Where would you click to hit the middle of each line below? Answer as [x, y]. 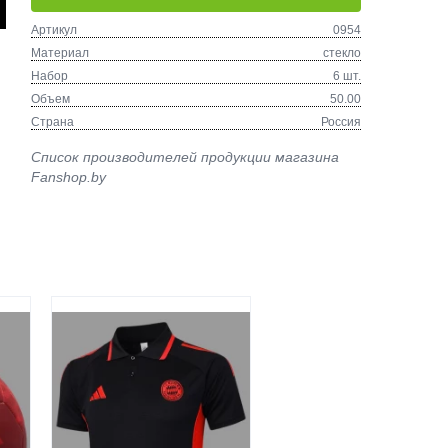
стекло [341, 52]
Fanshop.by [69, 176]
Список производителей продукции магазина [185, 156]
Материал [60, 52]
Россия [340, 121]
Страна [53, 121]
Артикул [54, 29]
